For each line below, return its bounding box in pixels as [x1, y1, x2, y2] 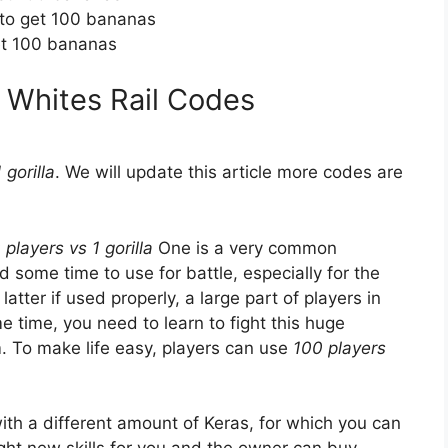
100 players [293, 337, 386, 358]
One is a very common [153, 237, 337, 258]
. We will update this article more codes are [55, 162, 403, 183]
